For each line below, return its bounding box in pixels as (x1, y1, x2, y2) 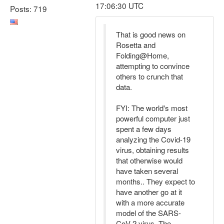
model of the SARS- (116, 207, 181, 218)
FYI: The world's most (116, 102, 187, 113)
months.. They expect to (116, 176, 195, 186)
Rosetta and (116, 39, 155, 50)
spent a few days (116, 123, 171, 134)
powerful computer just (116, 113, 190, 123)
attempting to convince (116, 60, 189, 71)
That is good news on (116, 29, 185, 39)
